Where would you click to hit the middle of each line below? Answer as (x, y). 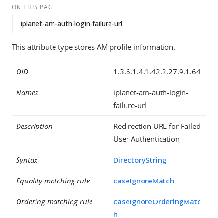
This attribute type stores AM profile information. (93, 47)
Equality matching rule (53, 181)
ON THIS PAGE (34, 7)
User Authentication (146, 139)
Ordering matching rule (54, 201)
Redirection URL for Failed (157, 126)
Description (34, 126)
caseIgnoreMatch (144, 181)
